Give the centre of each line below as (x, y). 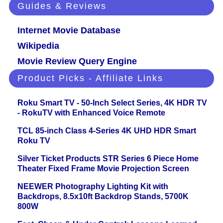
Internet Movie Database (69, 31)
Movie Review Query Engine (77, 61)
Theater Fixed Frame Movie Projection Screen (103, 169)
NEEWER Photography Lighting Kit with (93, 187)
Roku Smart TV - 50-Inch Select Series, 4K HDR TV (112, 103)
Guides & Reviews (62, 6)
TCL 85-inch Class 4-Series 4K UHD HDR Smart (107, 131)
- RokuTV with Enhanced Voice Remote (91, 113)
